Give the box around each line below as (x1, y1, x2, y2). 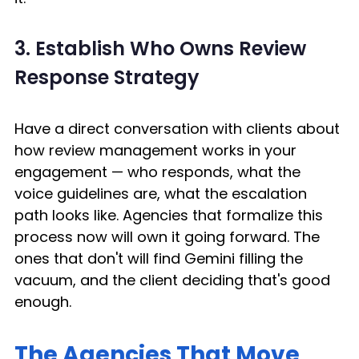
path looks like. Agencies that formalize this (14, 204, 327, 225)
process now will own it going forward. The (14, 226, 324, 247)
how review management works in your (14, 139, 301, 160)
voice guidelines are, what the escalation (14, 183, 311, 204)
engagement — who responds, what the (14, 161, 305, 182)
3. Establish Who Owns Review (14, 34, 311, 62)
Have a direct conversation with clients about (14, 118, 344, 139)
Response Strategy (14, 63, 200, 91)
